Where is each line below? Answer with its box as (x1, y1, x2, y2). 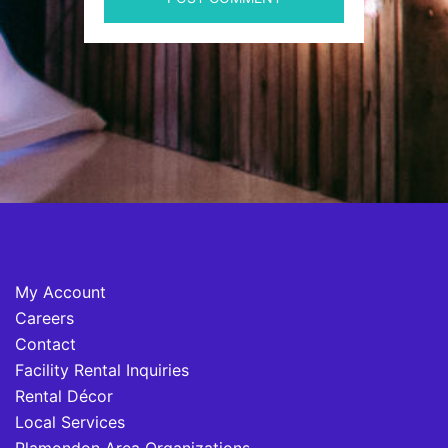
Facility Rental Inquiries (15, 360, 189, 380)
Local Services (15, 412, 125, 432)
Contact (15, 334, 76, 354)
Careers (15, 308, 74, 328)
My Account (15, 282, 106, 302)
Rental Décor (15, 386, 113, 406)
